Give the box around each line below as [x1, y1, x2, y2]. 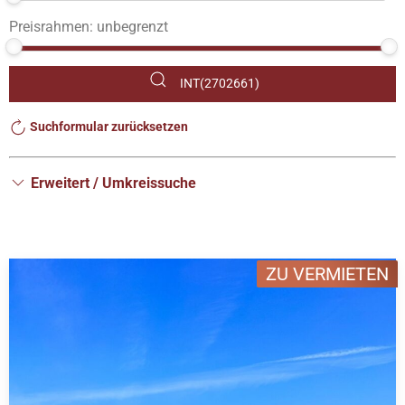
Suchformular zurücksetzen [27, 118, 188, 135]
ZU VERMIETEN [266, 263, 390, 286]
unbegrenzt [97, 17, 168, 35]
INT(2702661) [180, 75, 260, 91]
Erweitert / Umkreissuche [27, 174, 196, 192]
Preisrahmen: [9, 17, 93, 35]
